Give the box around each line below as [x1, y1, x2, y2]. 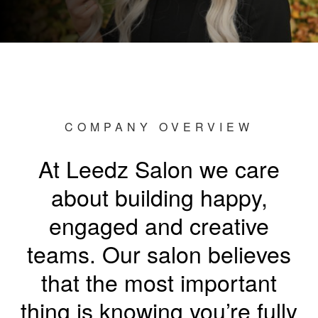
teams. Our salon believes [27, 237, 291, 270]
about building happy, [50, 180, 268, 214]
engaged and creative [49, 209, 269, 242]
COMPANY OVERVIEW [65, 119, 253, 136]
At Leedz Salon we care [38, 152, 280, 185]
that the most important [41, 265, 277, 299]
